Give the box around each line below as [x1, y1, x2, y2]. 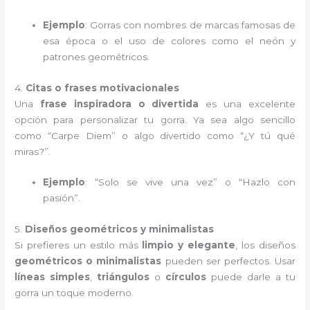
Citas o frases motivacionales [26, 82, 180, 93]
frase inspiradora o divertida [39, 98, 199, 109]
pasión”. [43, 192, 81, 204]
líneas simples [15, 271, 91, 283]
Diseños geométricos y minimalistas [25, 224, 215, 235]
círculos [165, 271, 207, 283]
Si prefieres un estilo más [15, 239, 143, 251]
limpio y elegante [142, 239, 236, 251]
